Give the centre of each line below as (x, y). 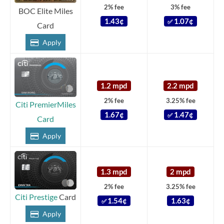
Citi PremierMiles (45, 104)
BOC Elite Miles (45, 10)
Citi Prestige (36, 197)
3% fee (180, 7)
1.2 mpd (114, 85)
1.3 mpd (114, 171)
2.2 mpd (180, 85)
